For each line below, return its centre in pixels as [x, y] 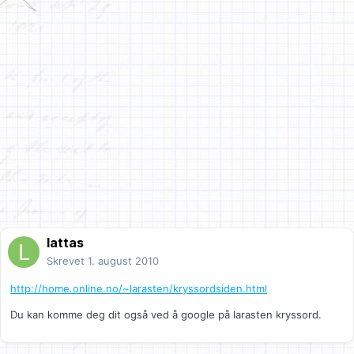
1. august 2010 [123, 261]
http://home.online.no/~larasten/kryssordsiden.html [139, 289]
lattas [65, 243]
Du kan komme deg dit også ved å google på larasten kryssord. [166, 315]
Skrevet [67, 261]
